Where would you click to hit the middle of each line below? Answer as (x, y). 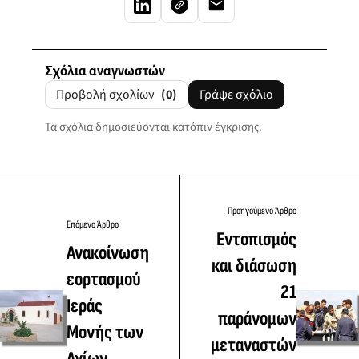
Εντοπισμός (256, 240)
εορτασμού (103, 279)
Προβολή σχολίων (106, 95)
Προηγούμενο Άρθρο (262, 211)
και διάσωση (254, 266)
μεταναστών (253, 345)
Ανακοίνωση (107, 252)
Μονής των (105, 332)
